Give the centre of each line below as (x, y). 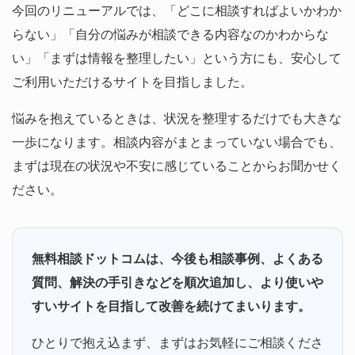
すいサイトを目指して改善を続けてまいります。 (171, 306)
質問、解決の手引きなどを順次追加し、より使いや (177, 282)
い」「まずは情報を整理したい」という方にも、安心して (177, 58)
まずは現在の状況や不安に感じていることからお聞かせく (177, 166)
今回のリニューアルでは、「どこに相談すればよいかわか (177, 10)
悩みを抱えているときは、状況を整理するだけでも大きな (177, 118)
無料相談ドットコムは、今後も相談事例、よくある (177, 258)
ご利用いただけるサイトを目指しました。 (132, 82)
